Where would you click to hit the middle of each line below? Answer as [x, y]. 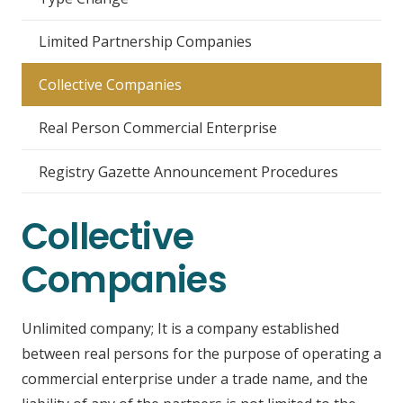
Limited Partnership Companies [146, 42]
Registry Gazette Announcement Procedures [189, 171]
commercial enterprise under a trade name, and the [195, 379]
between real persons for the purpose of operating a [201, 354]
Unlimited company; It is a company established [180, 329]
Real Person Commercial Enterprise [158, 128]
